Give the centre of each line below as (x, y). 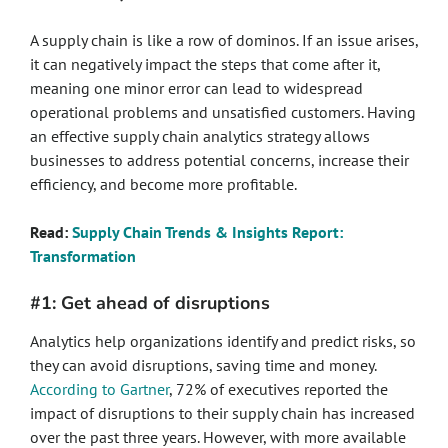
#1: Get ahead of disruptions (150, 303)
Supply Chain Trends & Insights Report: (207, 232)
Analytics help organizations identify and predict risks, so (223, 341)
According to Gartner (99, 389)
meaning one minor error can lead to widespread (196, 88)
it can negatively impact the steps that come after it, (205, 64)
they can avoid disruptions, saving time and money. (203, 365)
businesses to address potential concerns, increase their (219, 160)
